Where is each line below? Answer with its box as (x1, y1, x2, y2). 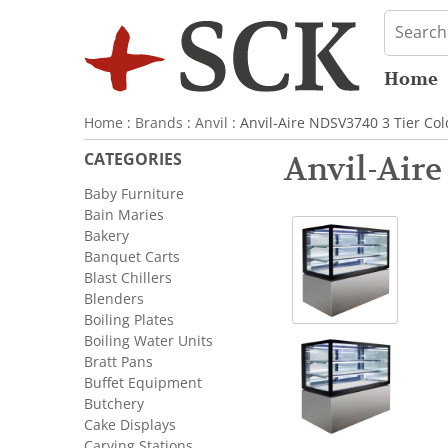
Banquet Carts (84, 249, 180, 265)
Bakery (84, 228, 129, 244)
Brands (135, 115, 183, 131)
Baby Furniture (84, 186, 184, 202)
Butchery (84, 396, 144, 412)
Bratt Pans (84, 354, 153, 370)
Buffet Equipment (84, 375, 202, 391)
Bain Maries (84, 207, 164, 223)
